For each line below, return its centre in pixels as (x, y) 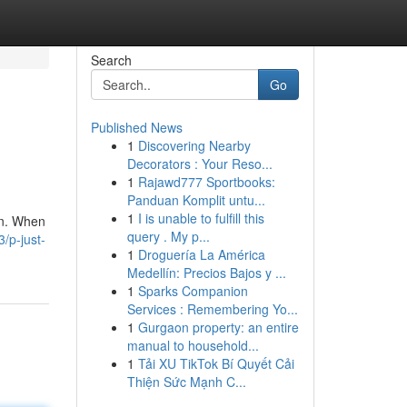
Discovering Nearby (194, 145)
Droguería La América (201, 254)
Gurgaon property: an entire (218, 327)
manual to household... (193, 345)
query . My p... (168, 236)
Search (111, 60)
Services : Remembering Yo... (212, 309)
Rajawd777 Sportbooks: (206, 182)
